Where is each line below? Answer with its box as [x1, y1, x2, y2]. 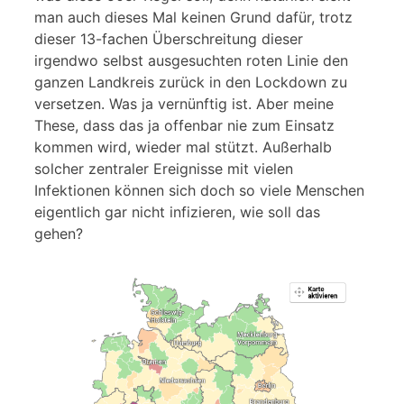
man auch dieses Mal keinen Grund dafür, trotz [34, 7, 353, 26]
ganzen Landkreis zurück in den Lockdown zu [34, 72, 347, 91]
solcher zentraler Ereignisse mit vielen [34, 159, 293, 178]
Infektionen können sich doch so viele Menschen [34, 180, 364, 199]
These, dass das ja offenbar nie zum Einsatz [34, 115, 335, 134]
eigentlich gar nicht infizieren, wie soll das [34, 202, 320, 221]
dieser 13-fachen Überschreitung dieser [34, 29, 303, 48]
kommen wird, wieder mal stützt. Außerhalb [34, 137, 332, 156]
